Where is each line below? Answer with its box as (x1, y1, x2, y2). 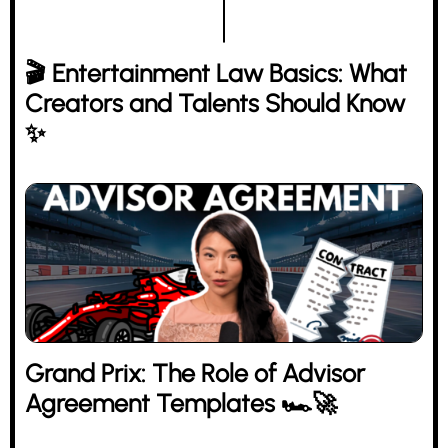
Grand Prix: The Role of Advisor (25, 358, 365, 388)
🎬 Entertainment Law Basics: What (25, 58, 407, 88)
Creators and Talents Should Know (25, 88, 405, 118)
